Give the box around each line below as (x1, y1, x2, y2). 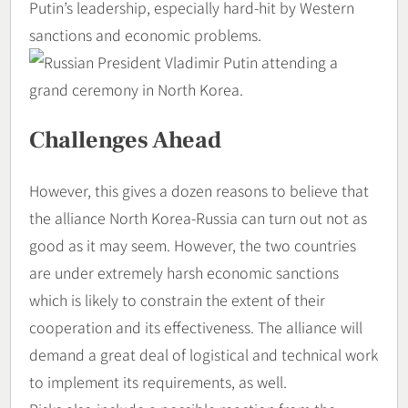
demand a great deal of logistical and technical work (29, 343, 378, 366)
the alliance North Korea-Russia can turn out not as (29, 207, 367, 229)
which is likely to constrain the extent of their (29, 289, 325, 311)
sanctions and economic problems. (29, 23, 261, 46)
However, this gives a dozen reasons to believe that (29, 179, 369, 202)
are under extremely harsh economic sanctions (29, 261, 339, 284)
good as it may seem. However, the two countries (29, 234, 356, 257)
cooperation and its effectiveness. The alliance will (29, 316, 362, 339)
